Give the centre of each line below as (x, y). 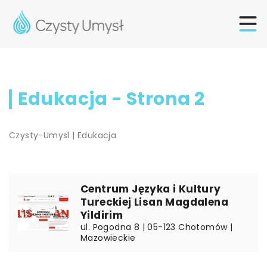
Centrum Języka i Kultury (151, 189)
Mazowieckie (108, 238)
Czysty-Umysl (39, 135)
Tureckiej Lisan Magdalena (154, 202)
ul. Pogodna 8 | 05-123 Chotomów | (157, 227)
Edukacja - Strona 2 (111, 99)
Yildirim (102, 215)
